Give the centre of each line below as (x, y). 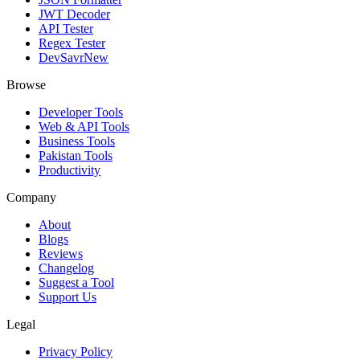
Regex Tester (72, 43)
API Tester (66, 28)
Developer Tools (81, 112)
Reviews (61, 253)
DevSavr (61, 57)
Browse (26, 84)
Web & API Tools (84, 126)
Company (31, 197)
